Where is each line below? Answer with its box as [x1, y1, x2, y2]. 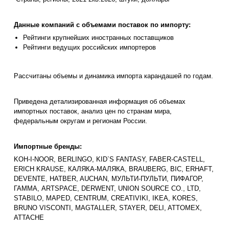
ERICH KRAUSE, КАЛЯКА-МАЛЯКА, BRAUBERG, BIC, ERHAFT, [14, 165, 214, 173]
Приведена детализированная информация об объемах [14, 98, 186, 106]
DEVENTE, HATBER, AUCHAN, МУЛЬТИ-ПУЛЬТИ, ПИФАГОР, [14, 175, 203, 183]
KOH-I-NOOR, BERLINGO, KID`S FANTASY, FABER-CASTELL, [14, 155, 205, 164]
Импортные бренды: [14, 143, 82, 151]
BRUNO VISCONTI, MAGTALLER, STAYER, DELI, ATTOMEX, [14, 204, 202, 212]
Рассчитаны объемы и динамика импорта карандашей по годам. [14, 72, 213, 80]
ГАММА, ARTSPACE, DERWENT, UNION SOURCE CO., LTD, [14, 185, 201, 193]
